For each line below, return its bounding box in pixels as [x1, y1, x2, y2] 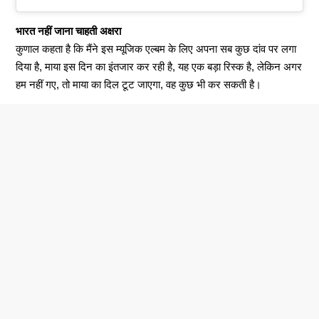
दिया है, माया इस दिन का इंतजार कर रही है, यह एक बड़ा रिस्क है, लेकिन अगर [16, 61, 303, 73]
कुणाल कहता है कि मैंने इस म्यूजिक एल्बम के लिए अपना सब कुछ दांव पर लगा [16, 43, 297, 56]
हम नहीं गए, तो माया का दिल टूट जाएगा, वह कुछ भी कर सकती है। [16, 78, 262, 91]
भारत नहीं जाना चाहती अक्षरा [16, 25, 122, 38]
